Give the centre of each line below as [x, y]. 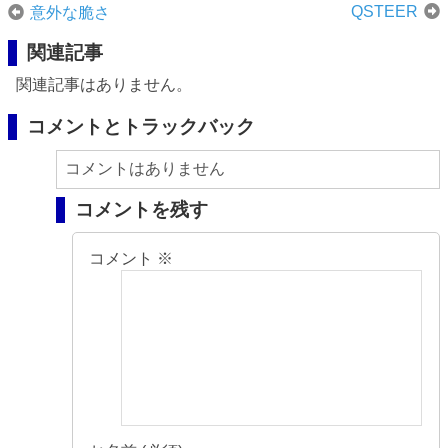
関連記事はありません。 [104, 85]
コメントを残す [141, 209]
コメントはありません [145, 168]
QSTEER [385, 11]
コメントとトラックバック [140, 127]
